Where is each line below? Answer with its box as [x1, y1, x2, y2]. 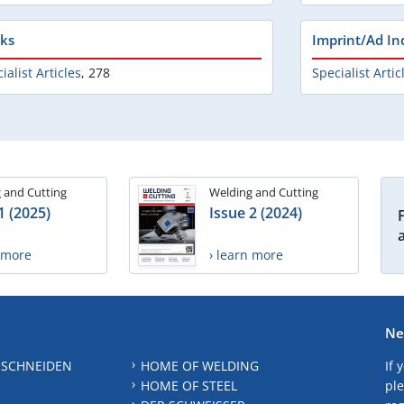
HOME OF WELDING [140, 356, 259, 374]
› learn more [209, 246, 283, 264]
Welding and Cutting [209, 184, 318, 201]
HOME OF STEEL [140, 376, 237, 394]
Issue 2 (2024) [209, 203, 302, 224]
